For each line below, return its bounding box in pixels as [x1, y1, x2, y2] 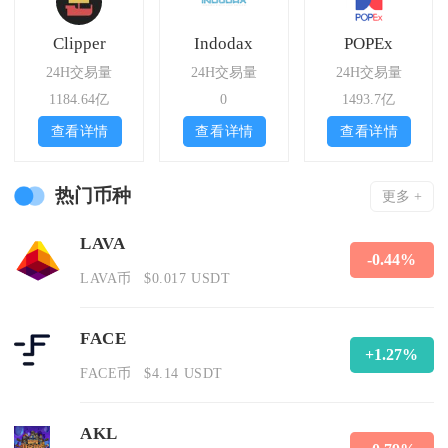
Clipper [52, 34, 106, 54]
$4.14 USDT [143, 364, 223, 381]
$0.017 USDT [143, 270, 231, 287]
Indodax [194, 34, 254, 54]
